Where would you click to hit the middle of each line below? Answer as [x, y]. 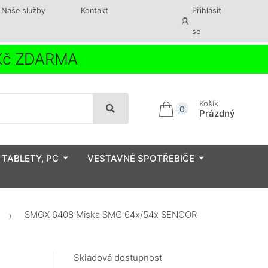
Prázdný [217, 113]
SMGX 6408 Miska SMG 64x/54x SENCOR [109, 215]
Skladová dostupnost [118, 258]
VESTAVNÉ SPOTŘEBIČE [141, 158]
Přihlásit [207, 10]
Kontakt [94, 10]
